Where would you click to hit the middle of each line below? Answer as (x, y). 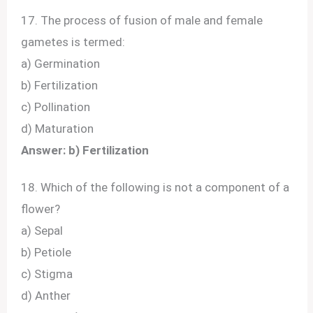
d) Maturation (58, 129)
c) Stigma (47, 274)
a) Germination (61, 64)
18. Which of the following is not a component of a (155, 188)
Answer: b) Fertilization (85, 151)
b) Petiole (46, 253)
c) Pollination (56, 107)
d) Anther (46, 296)
